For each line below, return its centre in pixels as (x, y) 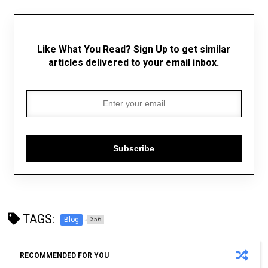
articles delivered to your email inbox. (134, 62)
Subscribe (134, 149)
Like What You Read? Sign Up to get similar (134, 49)
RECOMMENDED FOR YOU (65, 255)
